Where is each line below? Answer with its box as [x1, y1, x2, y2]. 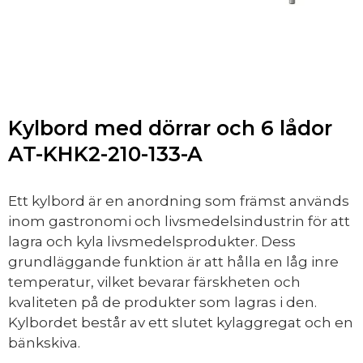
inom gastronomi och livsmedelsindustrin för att [8, 212, 350, 229]
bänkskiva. [8, 334, 80, 351]
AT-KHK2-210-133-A [8, 141, 203, 166]
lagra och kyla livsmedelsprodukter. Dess [8, 233, 296, 250]
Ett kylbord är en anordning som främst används [8, 192, 349, 209]
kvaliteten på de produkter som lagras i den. [8, 293, 317, 310]
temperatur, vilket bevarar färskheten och [8, 273, 301, 290]
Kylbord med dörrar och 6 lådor [8, 115, 332, 140]
